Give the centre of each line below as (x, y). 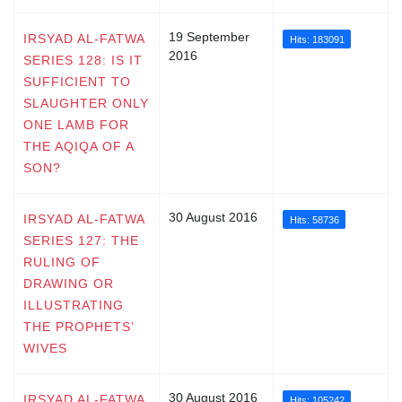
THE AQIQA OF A (79, 146)
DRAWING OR (69, 283)
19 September (209, 36)
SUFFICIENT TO (77, 81)
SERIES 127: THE (81, 240)
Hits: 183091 (317, 39)
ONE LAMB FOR (76, 124)
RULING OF (62, 262)
